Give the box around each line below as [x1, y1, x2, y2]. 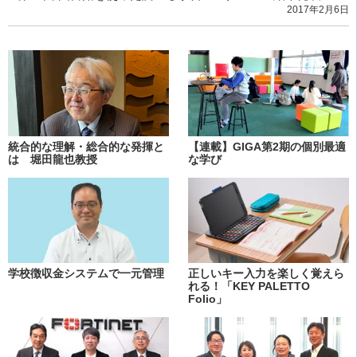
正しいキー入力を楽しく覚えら [188, 267, 344, 280]
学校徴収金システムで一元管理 [8, 267, 164, 280]
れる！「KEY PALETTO [188, 280, 310, 293]
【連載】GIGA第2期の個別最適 [188, 139, 346, 153]
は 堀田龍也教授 [8, 152, 97, 166]
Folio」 [188, 292, 227, 306]
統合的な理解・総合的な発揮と [8, 139, 164, 153]
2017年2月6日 [287, 4, 349, 16]
